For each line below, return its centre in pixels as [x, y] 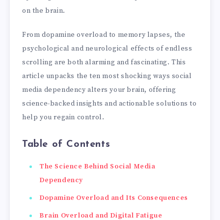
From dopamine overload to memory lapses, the [104, 35]
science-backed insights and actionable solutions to [110, 103]
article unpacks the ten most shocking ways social [107, 76]
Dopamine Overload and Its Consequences [114, 198]
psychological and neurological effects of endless [107, 48]
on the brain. [44, 11]
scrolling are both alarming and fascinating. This [104, 62]
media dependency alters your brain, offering [99, 90]
